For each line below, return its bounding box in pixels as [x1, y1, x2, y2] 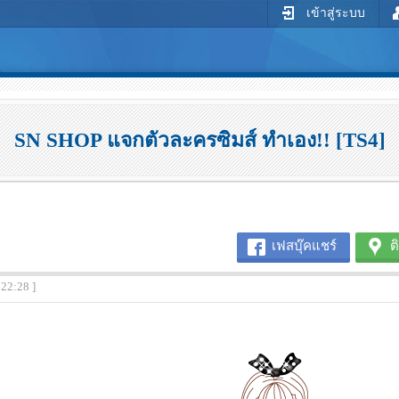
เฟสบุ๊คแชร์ [272, 239, 337, 254]
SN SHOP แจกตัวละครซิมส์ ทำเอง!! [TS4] [13, 129, 386, 151]
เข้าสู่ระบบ [303, 6, 365, 20]
